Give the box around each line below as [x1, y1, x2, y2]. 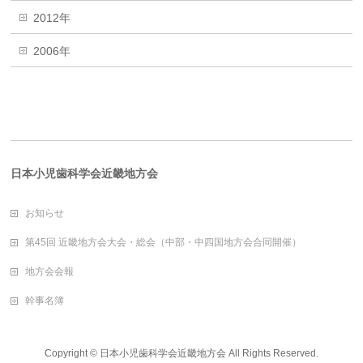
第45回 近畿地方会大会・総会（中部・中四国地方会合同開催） [25, 237, 302, 248]
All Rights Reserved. [225, 348, 318, 359]
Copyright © [44, 348, 100, 359]
